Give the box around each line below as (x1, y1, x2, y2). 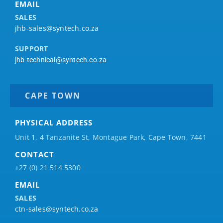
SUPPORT (15, 43, 48, 53)
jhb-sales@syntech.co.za (15, 23, 99, 33)
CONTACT (15, 149, 54, 160)
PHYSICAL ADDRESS (15, 117, 93, 128)
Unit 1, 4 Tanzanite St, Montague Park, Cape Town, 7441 (15, 132, 207, 142)
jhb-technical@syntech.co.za (15, 55, 107, 64)
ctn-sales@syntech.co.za (15, 204, 99, 214)
